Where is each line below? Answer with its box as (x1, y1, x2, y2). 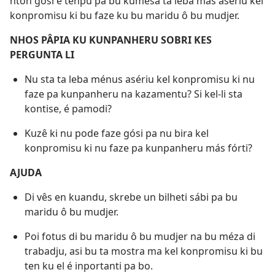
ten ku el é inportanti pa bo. (25, 258, 153, 273)
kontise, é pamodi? (25, 101, 112, 115)
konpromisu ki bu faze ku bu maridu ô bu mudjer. (10, 8, 239, 22)
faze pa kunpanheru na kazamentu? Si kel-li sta (25, 87, 242, 101)
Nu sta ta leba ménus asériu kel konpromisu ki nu (25, 72, 255, 86)
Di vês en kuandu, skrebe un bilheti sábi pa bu (25, 190, 238, 204)
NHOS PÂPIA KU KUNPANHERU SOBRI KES (10, 33, 212, 47)
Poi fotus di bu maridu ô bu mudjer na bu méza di (25, 229, 255, 243)
